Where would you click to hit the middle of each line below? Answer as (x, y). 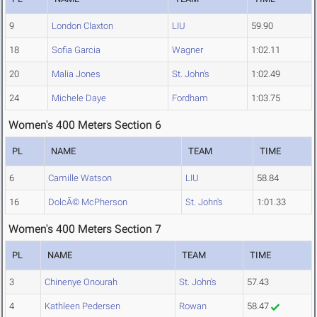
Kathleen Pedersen (82, 306)
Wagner (188, 50)
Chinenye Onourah (81, 282)
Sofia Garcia (76, 50)
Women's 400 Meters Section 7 (85, 229)
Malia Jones (76, 74)
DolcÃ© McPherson (88, 202)
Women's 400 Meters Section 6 (85, 125)
